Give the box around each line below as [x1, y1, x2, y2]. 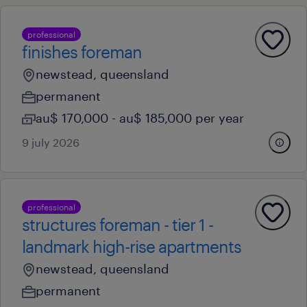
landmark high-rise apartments [22, 236, 241, 256]
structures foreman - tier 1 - [22, 214, 213, 234]
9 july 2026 [22, 136, 79, 149]
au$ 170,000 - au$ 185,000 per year [36, 110, 244, 125]
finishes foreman [22, 42, 142, 62]
